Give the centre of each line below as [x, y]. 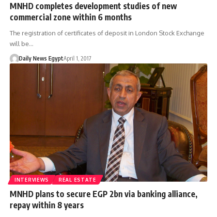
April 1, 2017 [77, 58]
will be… [22, 43]
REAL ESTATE [77, 180]
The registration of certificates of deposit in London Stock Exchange [107, 33]
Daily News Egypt [41, 58]
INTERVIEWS [32, 180]
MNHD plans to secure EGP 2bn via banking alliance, [104, 194]
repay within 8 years [47, 205]
